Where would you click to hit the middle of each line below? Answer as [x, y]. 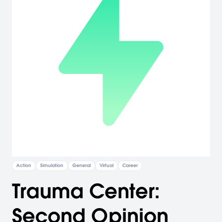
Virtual [107, 166]
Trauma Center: [86, 191]
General [82, 166]
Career [130, 166]
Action [24, 166]
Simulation [52, 166]
